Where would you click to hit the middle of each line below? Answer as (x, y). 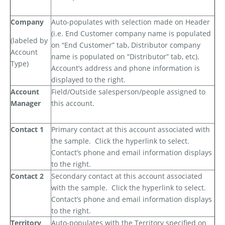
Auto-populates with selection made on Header (131, 22)
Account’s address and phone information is (126, 68)
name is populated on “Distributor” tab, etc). (125, 57)
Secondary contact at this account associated (127, 176)
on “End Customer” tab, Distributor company (126, 45)
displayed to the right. (88, 80)
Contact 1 (27, 130)
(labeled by (29, 41)
